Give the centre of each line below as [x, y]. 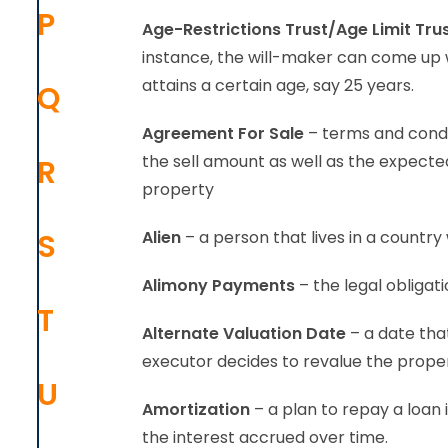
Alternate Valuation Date [244, 333]
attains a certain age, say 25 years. [278, 85]
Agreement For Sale [223, 133]
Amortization [196, 409]
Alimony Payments [218, 285]
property [178, 189]
